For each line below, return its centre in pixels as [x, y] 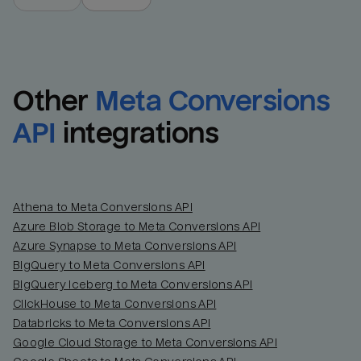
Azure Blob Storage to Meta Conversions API [137, 226]
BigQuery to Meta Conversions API [109, 265]
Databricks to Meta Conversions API [112, 323]
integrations [141, 133]
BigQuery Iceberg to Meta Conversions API [133, 284]
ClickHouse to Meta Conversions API [115, 303]
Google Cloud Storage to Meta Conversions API [145, 342]
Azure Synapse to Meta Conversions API [125, 245]
